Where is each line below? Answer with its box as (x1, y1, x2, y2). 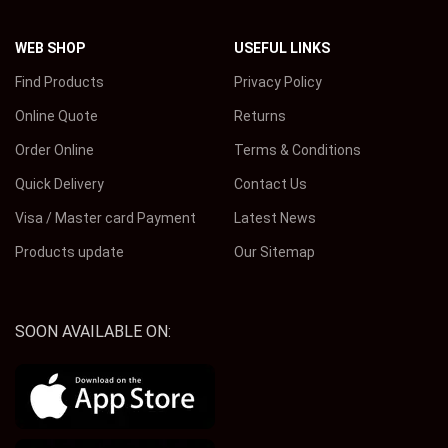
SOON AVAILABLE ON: (15, 322, 171, 341)
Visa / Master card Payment (15, 210, 196, 226)
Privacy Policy (233, 74, 322, 90)
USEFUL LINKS (233, 40, 330, 56)
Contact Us (233, 176, 307, 192)
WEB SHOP (15, 40, 85, 56)
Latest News (233, 210, 316, 226)
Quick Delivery (15, 176, 104, 192)
